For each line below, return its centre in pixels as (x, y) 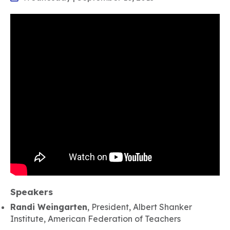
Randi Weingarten (49, 207)
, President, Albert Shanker (140, 207)
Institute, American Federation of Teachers (95, 219)
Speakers (32, 192)
